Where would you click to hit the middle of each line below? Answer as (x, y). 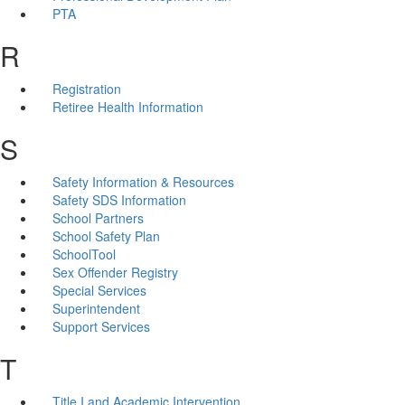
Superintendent (96, 308)
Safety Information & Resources (143, 181)
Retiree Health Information (127, 106)
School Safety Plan (106, 235)
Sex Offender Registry (115, 272)
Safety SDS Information (119, 199)
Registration (86, 88)
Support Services (101, 326)
